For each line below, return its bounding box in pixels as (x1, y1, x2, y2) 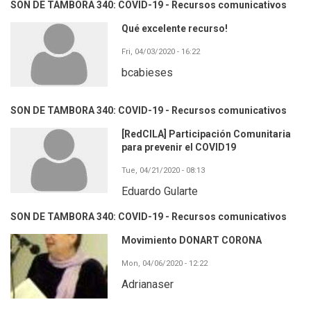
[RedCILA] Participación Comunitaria (121, 128, 291, 140)
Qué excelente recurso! (121, 23, 228, 35)
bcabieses (121, 66, 173, 80)
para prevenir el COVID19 (121, 142, 236, 153)
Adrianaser (121, 277, 174, 291)
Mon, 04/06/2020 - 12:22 (121, 258, 208, 268)
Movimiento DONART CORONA (121, 234, 262, 246)
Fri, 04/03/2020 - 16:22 (121, 47, 200, 57)
